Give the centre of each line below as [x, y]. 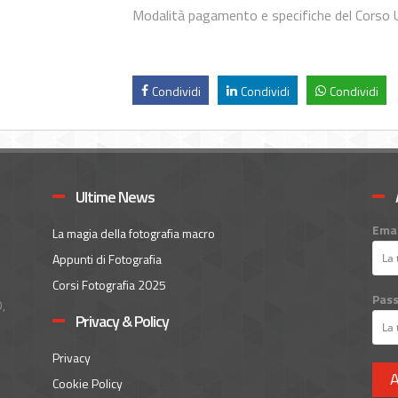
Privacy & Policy [120, 321]
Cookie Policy [87, 383]
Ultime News [113, 196]
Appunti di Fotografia [107, 259]
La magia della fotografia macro [133, 233]
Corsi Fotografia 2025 [109, 284]
